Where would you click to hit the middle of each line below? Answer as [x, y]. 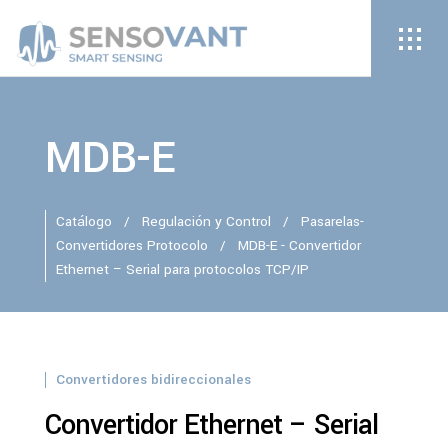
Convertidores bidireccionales [153, 379]
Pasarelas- [332, 221]
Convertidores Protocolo [133, 245]
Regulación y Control [206, 221]
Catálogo [83, 221]
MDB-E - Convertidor [299, 245]
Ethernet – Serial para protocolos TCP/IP [182, 269]
